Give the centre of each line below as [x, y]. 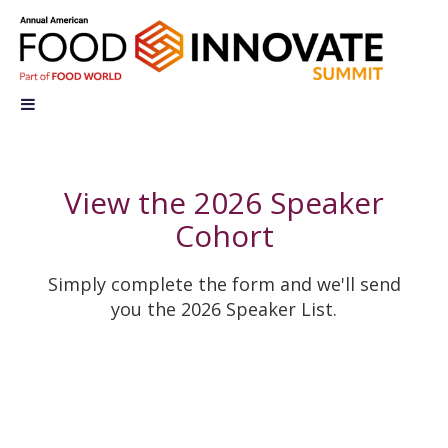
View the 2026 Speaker [224, 202]
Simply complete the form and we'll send [224, 283]
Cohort [224, 235]
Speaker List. [281, 308]
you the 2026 [168, 308]
